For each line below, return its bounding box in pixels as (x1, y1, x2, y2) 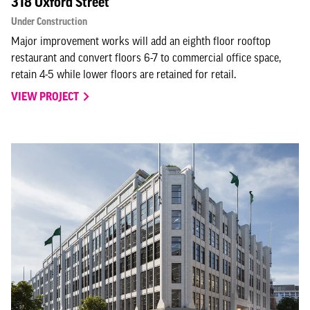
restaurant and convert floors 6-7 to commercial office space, (11, 51, 281, 64)
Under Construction (11, 16, 87, 27)
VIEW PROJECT (11, 90, 81, 102)
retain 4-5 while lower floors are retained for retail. (11, 68, 236, 80)
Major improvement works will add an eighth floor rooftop (11, 35, 271, 47)
